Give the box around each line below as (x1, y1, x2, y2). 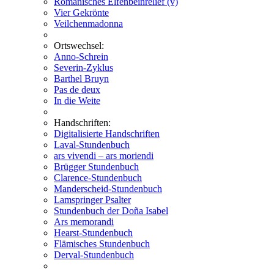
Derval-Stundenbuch (54, 250, 134, 260)
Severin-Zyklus (54, 62, 113, 73)
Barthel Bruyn (54, 73, 109, 84)
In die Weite (54, 95, 100, 106)
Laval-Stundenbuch (54, 139, 130, 150)
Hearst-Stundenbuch (54, 228, 133, 238)
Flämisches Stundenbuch (54, 239, 150, 249)
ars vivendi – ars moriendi (54, 150, 154, 161)
